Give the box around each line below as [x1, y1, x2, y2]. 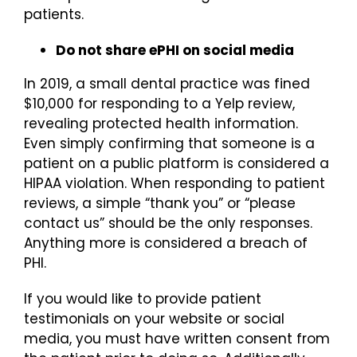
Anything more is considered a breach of [24, 233, 308, 253]
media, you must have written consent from [24, 328, 330, 348]
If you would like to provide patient [24, 288, 261, 308]
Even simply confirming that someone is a [24, 133, 315, 153]
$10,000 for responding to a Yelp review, [24, 93, 295, 113]
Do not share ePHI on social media [56, 40, 294, 60]
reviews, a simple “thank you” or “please [24, 193, 296, 213]
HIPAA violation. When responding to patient [24, 173, 325, 193]
